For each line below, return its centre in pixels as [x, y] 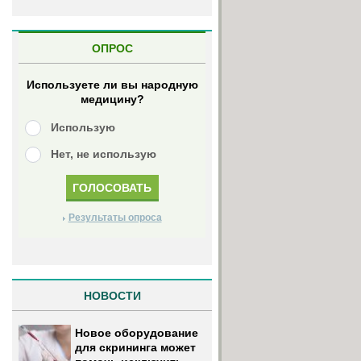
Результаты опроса [115, 218]
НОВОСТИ [112, 296]
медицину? [112, 99]
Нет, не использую [104, 154]
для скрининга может [135, 348]
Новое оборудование [137, 333]
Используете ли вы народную [112, 85]
